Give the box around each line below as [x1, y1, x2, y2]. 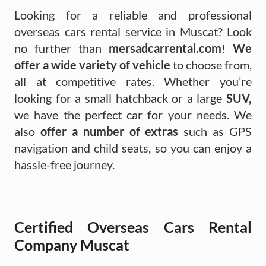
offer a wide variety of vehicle [14, 57, 170, 72]
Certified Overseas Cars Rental [14, 217, 252, 236]
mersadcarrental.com [109, 40, 221, 55]
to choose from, [170, 57, 252, 72]
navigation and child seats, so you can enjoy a [14, 140, 252, 155]
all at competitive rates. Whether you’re [14, 74, 252, 88]
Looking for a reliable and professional [14, 7, 252, 22]
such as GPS [178, 123, 252, 138]
